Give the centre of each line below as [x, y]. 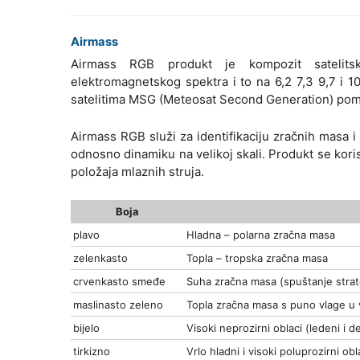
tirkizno [92, 352]
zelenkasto [100, 258]
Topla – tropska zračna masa [257, 258]
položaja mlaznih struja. [137, 172]
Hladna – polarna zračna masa [261, 235]
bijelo [86, 328]
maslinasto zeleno [118, 305]
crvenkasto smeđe [119, 282]
